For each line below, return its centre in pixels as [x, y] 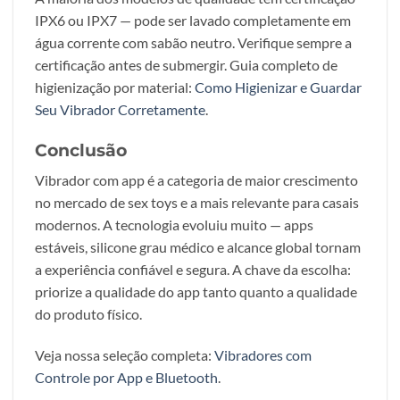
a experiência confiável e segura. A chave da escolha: [193, 270]
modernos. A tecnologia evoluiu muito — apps [174, 225]
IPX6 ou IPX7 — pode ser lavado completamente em [193, 21]
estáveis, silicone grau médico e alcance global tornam [198, 247]
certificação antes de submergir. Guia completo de [186, 65]
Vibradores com [263, 355]
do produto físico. [88, 314]
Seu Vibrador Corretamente [120, 110]
